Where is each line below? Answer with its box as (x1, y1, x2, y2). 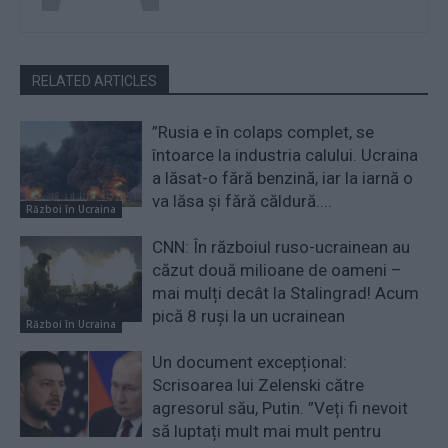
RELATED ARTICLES (32, 73, 157, 90)
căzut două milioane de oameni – (152, 260, 403, 281)
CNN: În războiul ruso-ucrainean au (152, 237, 411, 258)
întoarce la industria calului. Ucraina (152, 145, 419, 166)
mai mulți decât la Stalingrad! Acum (152, 283, 420, 304)
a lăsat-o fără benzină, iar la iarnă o (152, 168, 414, 189)
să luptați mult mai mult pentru (152, 421, 382, 442)
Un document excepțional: (152, 352, 348, 373)
